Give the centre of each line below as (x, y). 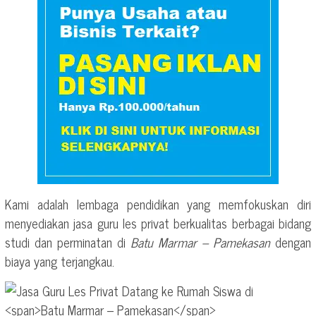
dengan (291, 242)
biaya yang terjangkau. (60, 261)
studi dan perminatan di (68, 242)
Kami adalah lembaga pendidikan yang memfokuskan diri (158, 204)
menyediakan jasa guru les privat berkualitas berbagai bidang (158, 223)
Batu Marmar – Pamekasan (200, 242)
